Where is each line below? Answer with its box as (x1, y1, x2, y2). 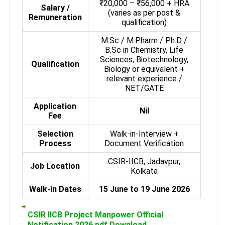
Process (39, 138, 71, 148)
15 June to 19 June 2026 (98, 184, 190, 194)
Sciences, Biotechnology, (100, 54, 189, 64)
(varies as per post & (108, 8, 181, 18)
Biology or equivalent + (103, 64, 185, 74)
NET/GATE (125, 83, 164, 93)
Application (34, 101, 77, 111)
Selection (37, 129, 73, 139)
